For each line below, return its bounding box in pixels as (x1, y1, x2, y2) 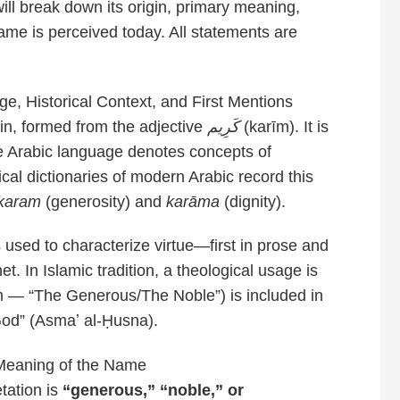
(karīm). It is (239, 117, 329, 136)
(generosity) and (41, 192, 166, 211)
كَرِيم (207, 117, 239, 136)
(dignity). (220, 192, 286, 211)
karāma (166, 192, 220, 211)
